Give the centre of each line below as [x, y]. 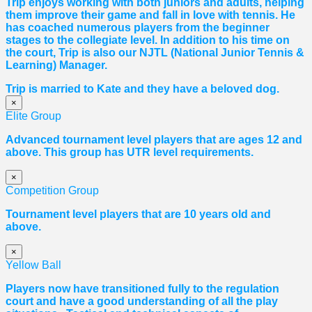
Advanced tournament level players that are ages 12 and [154, 140]
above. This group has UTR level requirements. [130, 153]
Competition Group [52, 191]
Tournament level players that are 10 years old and [138, 214]
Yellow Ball [33, 265]
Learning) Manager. [58, 65]
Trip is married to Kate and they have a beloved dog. [144, 89]
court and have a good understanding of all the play [142, 302]
